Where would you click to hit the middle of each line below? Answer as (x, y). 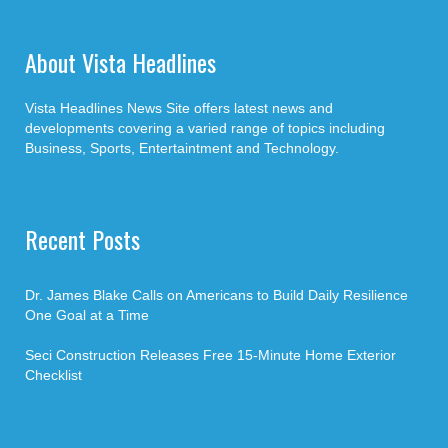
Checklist (53, 375)
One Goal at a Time (87, 315)
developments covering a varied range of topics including (205, 128)
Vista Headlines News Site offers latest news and (179, 108)
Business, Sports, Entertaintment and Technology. (182, 148)
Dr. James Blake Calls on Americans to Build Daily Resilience (216, 295)
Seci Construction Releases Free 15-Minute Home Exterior (210, 355)
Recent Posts (82, 239)
